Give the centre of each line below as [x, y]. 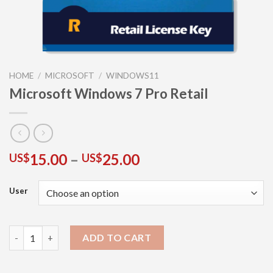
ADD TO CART [117, 238]
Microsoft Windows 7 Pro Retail [109, 93]
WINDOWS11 [133, 76]
